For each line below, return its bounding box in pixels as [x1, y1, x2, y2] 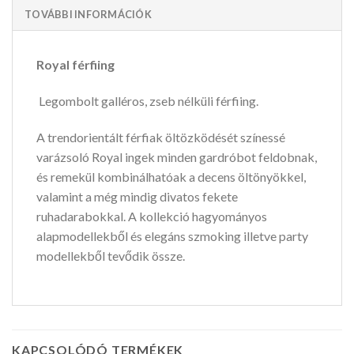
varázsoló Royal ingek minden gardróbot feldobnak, [36, 149, 317, 164]
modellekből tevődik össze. [36, 247, 185, 263]
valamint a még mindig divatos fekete [36, 188, 238, 204]
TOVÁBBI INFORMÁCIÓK [24, 7, 152, 21]
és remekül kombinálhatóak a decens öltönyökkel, [36, 168, 306, 184]
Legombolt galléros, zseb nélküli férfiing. [36, 92, 258, 108]
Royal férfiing [36, 56, 115, 72]
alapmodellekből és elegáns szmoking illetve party [36, 228, 308, 243]
